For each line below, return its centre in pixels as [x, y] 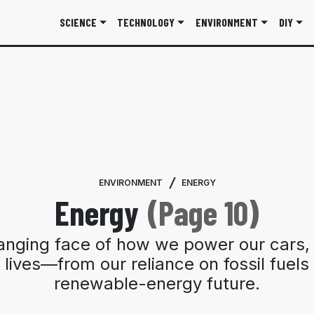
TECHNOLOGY [146, 22]
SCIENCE [78, 22]
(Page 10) [203, 212]
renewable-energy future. [157, 284]
